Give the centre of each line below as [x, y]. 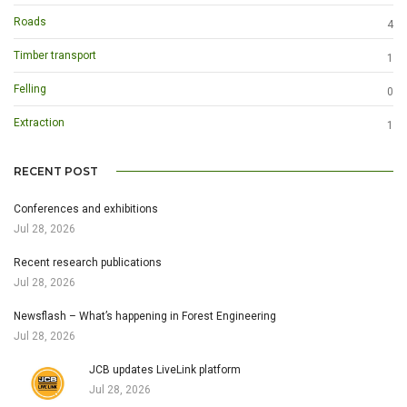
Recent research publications [88, 262]
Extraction [39, 123]
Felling [30, 89]
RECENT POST [56, 171]
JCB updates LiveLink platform [164, 369]
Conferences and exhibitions [86, 208]
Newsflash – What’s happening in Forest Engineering [145, 316]
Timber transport [55, 56]
